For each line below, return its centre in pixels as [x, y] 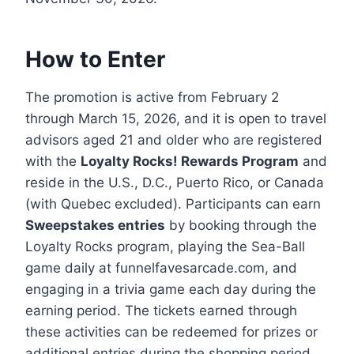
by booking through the [241, 225]
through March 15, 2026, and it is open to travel [176, 118]
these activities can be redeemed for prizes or [171, 331]
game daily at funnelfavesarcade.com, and [161, 267]
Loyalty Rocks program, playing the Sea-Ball [165, 246]
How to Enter [95, 59]
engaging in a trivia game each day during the [171, 289]
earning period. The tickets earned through [161, 310]
